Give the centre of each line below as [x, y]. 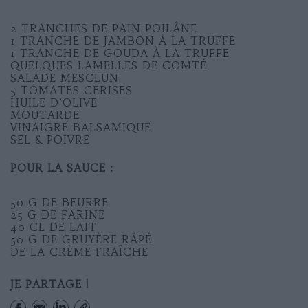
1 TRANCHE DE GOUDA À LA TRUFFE [120, 53]
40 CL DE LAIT [54, 227]
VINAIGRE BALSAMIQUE [81, 127]
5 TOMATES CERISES [71, 90]
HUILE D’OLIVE [54, 102]
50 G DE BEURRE [59, 202]
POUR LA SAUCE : [62, 168]
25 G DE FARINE [58, 214]
